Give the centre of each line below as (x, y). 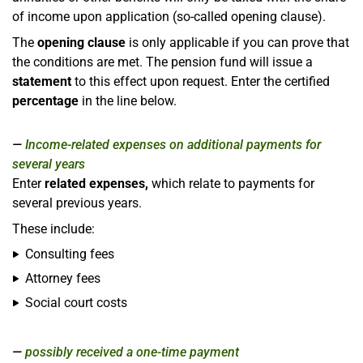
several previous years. (77, 203)
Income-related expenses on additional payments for (173, 144)
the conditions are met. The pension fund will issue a (162, 62)
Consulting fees (70, 254)
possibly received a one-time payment (132, 352)
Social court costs (76, 302)
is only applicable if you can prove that (237, 42)
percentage (45, 100)
